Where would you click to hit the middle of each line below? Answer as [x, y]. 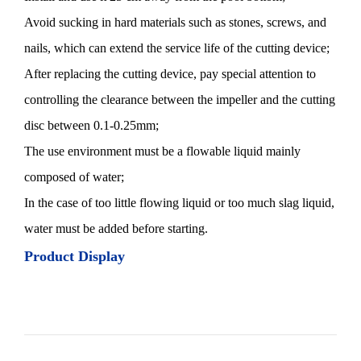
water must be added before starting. [116, 229]
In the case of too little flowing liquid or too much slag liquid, [179, 203]
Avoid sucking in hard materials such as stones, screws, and [175, 23]
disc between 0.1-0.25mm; [91, 126]
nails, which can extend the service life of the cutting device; [177, 48]
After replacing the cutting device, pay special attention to [170, 74]
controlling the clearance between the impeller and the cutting [180, 100]
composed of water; [74, 177]
